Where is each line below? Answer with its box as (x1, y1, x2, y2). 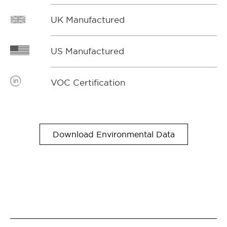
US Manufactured (51, 46, 124, 56)
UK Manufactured (51, 15, 125, 24)
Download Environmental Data (52, 129, 175, 139)
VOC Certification (51, 78, 125, 87)
